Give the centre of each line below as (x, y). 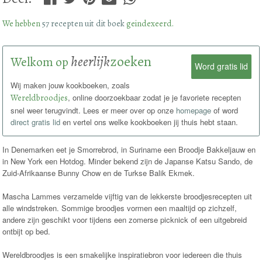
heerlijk (91, 62)
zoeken (131, 62)
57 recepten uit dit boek (84, 23)
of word (225, 111)
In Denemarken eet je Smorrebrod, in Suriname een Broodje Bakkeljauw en (129, 150)
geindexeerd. (149, 23)
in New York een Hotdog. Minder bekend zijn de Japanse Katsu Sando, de (128, 161)
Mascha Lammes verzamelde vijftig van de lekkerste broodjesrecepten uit (127, 196)
